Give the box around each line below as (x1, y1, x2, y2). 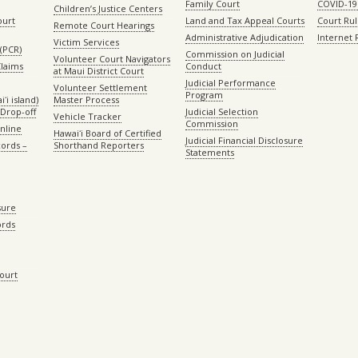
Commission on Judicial (185, 48, 284, 60)
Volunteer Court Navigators (53, 53, 170, 65)
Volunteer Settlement (53, 82, 147, 93)
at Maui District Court (53, 65, 144, 77)
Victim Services (53, 36, 119, 48)
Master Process (53, 93, 119, 105)
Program (185, 89, 223, 101)
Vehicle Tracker (53, 110, 121, 122)
